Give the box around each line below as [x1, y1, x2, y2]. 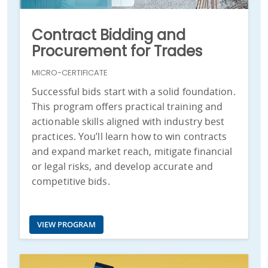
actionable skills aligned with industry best [32, 115, 225, 129]
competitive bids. [32, 175, 110, 188]
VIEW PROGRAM [37, 219, 96, 230]
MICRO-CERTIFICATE [32, 67, 108, 79]
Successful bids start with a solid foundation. [32, 85, 236, 99]
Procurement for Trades [32, 41, 202, 62]
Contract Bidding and [32, 25, 185, 45]
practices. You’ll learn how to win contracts [32, 130, 227, 144]
